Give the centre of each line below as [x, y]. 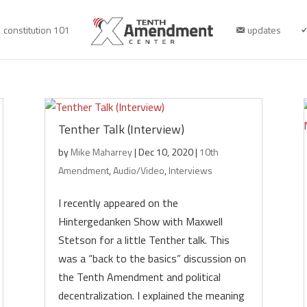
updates [265, 30]
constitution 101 [37, 30]
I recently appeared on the [118, 203]
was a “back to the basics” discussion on [152, 258]
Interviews [190, 170]
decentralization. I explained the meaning [151, 295]
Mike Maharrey [101, 152]
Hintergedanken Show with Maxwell [140, 221]
